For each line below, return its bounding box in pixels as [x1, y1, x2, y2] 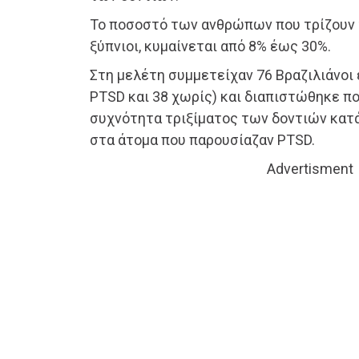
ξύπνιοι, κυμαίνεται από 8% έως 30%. [90, 38, 331, 55]
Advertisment [267, 160, 353, 178]
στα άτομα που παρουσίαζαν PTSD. [90, 131, 315, 149]
